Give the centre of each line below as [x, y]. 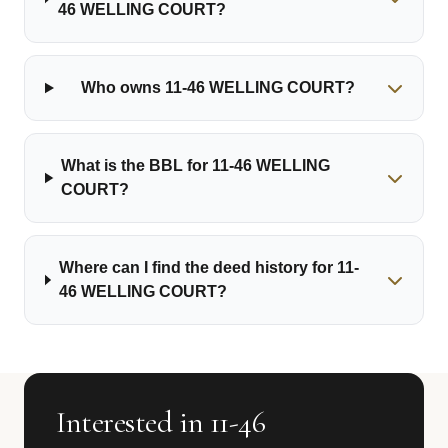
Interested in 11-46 [161, 422]
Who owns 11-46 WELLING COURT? [218, 87]
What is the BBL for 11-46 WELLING [196, 165]
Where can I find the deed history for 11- [208, 267]
